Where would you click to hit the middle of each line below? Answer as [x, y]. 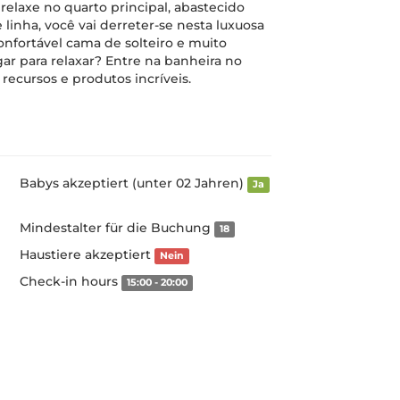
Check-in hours [70, 281]
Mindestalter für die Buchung [117, 228]
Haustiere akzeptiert [87, 254]
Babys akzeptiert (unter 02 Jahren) [133, 183]
